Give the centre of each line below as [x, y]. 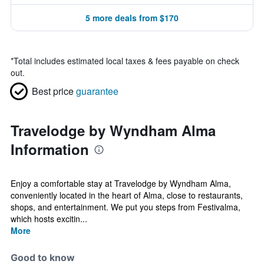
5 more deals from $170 [132, 18]
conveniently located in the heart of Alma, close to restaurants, [127, 195]
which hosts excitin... [49, 219]
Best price [53, 91]
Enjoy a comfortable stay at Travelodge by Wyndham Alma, [121, 183]
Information [50, 149]
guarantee [97, 91]
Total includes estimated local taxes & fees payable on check [126, 61]
